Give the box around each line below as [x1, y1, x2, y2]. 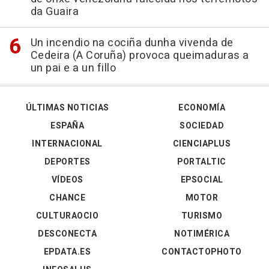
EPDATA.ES [43, 246, 91, 258]
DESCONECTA [38, 228, 97, 240]
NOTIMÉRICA [174, 228, 229, 240]
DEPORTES [44, 156, 91, 168]
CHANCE [49, 192, 85, 204]
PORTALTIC [177, 156, 226, 168]
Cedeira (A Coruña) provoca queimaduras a [30, 47, 249, 64]
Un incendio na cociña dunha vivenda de [30, 35, 234, 51]
